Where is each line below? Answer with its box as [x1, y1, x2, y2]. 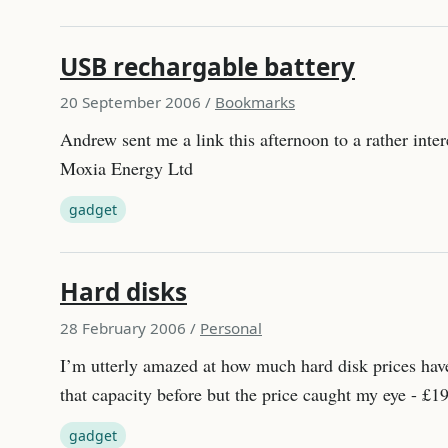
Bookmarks [215, 92, 295, 113]
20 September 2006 [60, 92, 201, 113]
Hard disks [60, 275, 187, 309]
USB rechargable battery [60, 49, 355, 83]
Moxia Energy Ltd [60, 156, 193, 181]
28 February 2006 [60, 318, 186, 339]
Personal [200, 318, 262, 339]
